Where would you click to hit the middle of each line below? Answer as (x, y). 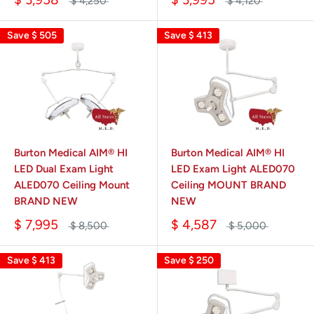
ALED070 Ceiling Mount (72, 185)
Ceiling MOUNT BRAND (228, 185)
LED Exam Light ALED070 (233, 169)
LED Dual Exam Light (64, 169)
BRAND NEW (46, 202)
